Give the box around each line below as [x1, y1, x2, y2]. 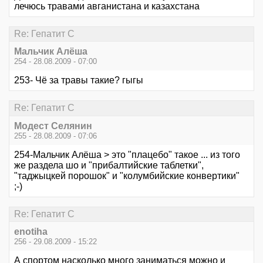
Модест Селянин [14, 120, 92, 131]
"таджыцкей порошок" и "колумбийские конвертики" [14, 170, 240, 181]
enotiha [14, 227, 48, 237]
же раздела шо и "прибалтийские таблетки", [14, 160, 204, 170]
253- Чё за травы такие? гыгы [14, 75, 143, 86]
